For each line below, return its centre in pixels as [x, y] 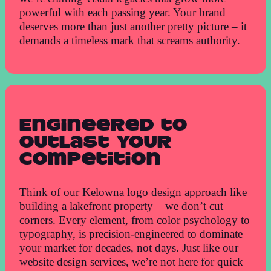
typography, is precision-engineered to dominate [131, 233]
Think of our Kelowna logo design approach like [133, 192]
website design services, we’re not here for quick [132, 261]
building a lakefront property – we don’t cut [122, 206]
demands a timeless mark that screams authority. [130, 41]
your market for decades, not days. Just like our [129, 247]
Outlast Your [96, 142]
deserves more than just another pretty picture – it [133, 27]
